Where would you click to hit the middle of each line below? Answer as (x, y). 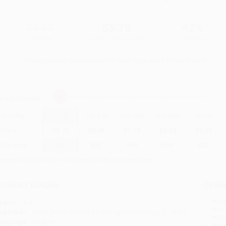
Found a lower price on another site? (80, 60)
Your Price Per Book (116, 38)
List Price (40, 38)
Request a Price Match (170, 60)
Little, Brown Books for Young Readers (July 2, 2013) (109, 212)
